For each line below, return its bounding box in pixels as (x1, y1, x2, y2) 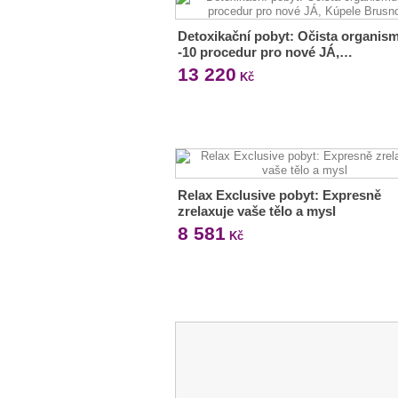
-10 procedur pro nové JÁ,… (178, 44, 353, 60)
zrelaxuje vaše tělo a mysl (178, 203, 336, 219)
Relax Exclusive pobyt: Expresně (178, 187, 381, 203)
